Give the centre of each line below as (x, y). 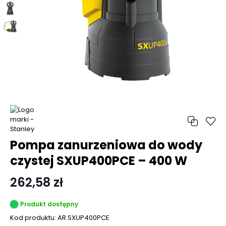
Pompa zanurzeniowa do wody (106, 145)
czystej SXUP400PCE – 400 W (99, 161)
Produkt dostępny (49, 204)
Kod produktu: (34, 218)
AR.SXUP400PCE (83, 218)
